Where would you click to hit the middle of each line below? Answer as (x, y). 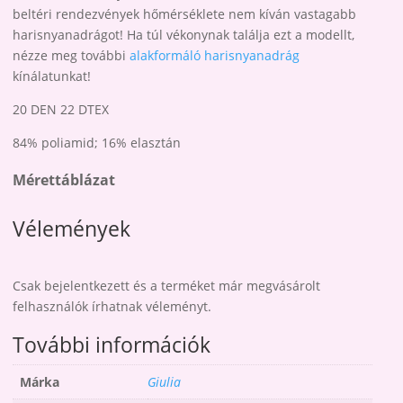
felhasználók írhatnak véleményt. (112, 307)
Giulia (165, 381)
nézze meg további (72, 56)
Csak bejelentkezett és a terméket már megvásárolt (167, 286)
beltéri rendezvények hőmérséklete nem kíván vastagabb (185, 14)
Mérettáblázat (64, 180)
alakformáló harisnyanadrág (215, 56)
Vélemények (72, 229)
